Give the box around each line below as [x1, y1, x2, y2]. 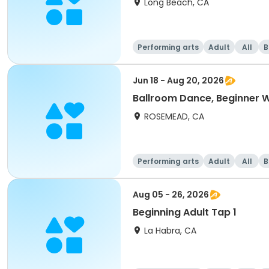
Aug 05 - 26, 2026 [133, 189, 209, 201]
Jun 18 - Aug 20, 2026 [133, 74, 224, 86]
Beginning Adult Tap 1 [133, 205, 237, 219]
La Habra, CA [144, 225, 196, 237]
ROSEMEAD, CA [144, 110, 204, 122]
